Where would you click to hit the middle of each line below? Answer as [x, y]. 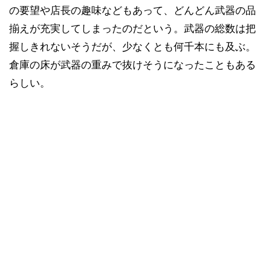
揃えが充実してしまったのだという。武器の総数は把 [132, 28]
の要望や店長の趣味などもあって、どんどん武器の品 [132, 10]
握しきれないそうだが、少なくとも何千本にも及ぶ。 [132, 47]
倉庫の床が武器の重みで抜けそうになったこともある [132, 65]
